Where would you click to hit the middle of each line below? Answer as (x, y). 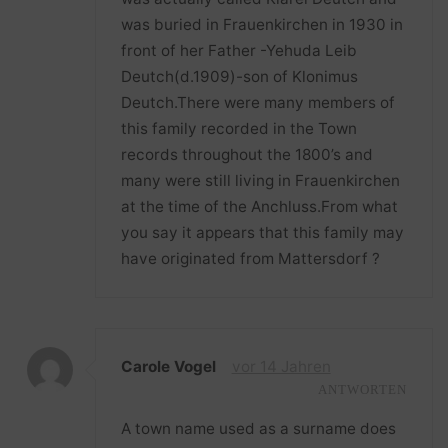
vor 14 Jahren (281, 367)
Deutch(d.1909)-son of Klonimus (240, 76)
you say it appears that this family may (263, 232)
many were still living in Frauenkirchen (261, 180)
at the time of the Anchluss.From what (260, 206)
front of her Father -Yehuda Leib (239, 50)
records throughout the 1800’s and (247, 154)
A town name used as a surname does (259, 429)
